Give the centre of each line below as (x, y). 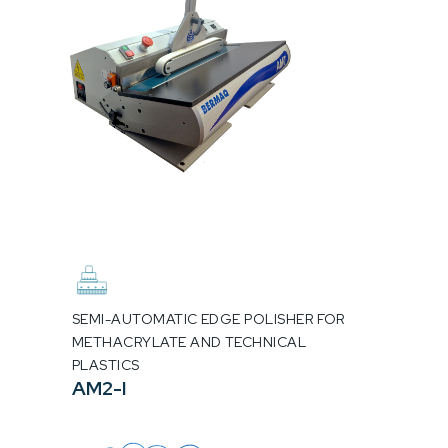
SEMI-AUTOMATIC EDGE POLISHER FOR (208, 319)
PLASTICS (106, 365)
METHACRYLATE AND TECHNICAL (189, 342)
